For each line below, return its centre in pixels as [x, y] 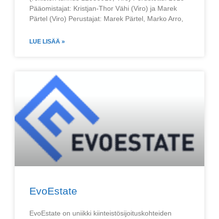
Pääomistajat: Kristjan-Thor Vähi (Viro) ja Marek [103, 8]
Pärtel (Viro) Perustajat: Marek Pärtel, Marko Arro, [106, 19]
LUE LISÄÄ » [47, 42]
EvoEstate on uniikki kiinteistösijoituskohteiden [100, 213]
